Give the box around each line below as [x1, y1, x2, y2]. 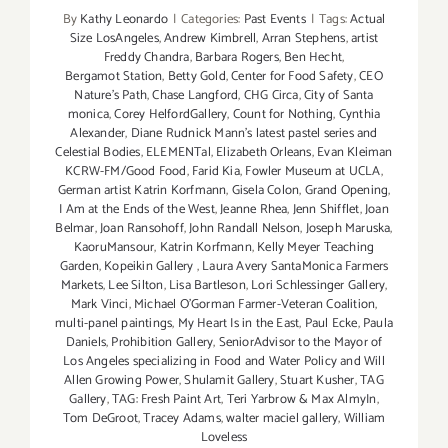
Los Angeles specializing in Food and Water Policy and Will [63, 351, 385, 373]
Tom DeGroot [62, 408, 138, 430]
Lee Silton [108, 275, 164, 297]
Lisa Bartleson [168, 275, 246, 297]
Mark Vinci [70, 294, 129, 316]
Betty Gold [167, 66, 226, 88]
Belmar [55, 218, 95, 240]
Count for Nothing [232, 104, 334, 126]
